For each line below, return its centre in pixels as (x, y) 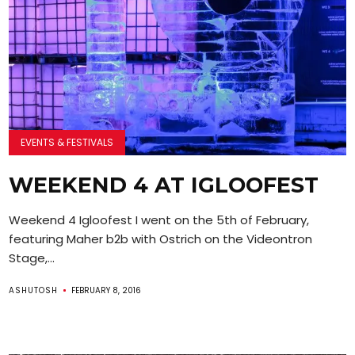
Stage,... (32, 258)
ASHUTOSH (34, 290)
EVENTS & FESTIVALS (67, 142)
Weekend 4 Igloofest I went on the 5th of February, (159, 219)
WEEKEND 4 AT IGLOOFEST (164, 185)
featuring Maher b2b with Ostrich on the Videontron (161, 239)
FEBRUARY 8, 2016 (107, 290)
